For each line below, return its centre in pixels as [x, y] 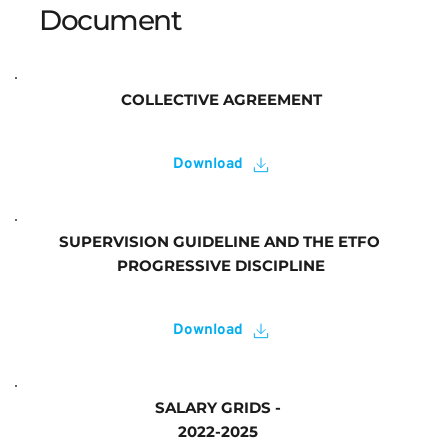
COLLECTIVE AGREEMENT [221, 99]
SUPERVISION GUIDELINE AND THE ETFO [219, 241]
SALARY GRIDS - [220, 407]
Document [113, 20]
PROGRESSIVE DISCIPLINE [221, 265]
